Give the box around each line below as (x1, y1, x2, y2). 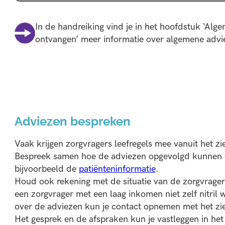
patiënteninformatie (78, 164, 156, 175)
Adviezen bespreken (14, 115, 131, 129)
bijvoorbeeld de (14, 164, 79, 175)
